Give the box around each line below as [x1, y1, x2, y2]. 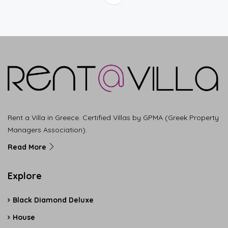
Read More [8, 142, 48, 152]
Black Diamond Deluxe [13, 195, 94, 205]
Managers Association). [8, 125, 87, 134]
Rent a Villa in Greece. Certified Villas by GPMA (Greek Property [8, 112, 219, 122]
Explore [8, 169, 42, 182]
